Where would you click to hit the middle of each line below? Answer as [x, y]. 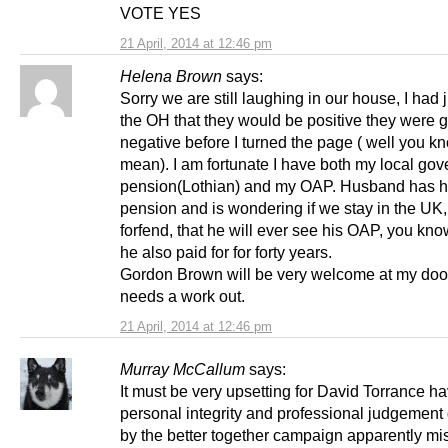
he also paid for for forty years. [226, 251]
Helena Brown [171, 75]
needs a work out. [182, 295]
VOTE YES [160, 12]
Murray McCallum [182, 368]
